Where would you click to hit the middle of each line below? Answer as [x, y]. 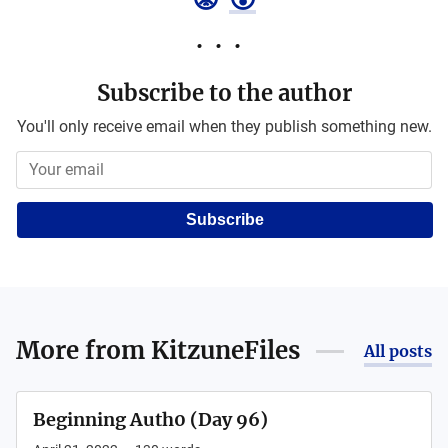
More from [83, 351]
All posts [398, 351]
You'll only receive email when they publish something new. [224, 127]
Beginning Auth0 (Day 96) [150, 420]
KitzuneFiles [225, 351]
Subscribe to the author [224, 93]
